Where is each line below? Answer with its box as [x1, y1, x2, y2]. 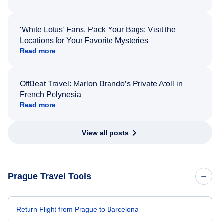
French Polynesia [20, 90, 81, 99]
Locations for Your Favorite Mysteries [20, 36, 148, 45]
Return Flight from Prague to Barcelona [16, 205, 138, 213]
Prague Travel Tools [8, 171, 91, 181]
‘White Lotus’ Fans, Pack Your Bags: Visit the [20, 25, 176, 34]
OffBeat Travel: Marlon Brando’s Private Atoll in [20, 79, 183, 88]
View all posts [82, 128, 129, 137]
